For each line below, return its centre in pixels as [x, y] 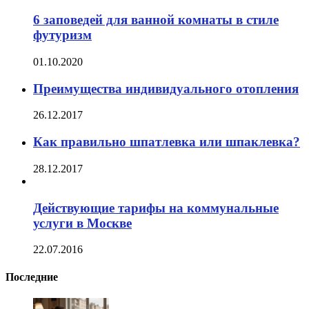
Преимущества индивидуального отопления [166, 88]
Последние [32, 277]
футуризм [62, 35]
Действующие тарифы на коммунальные [156, 208]
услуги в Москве [82, 223]
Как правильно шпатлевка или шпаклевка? [167, 142]
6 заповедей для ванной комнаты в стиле [156, 20]
